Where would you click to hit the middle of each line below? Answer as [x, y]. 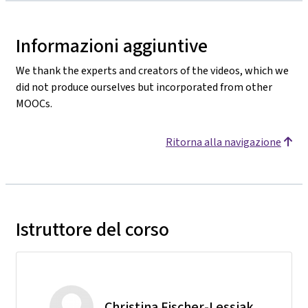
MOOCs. [34, 103]
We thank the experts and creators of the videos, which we [152, 70]
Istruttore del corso [92, 229]
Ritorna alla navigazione [223, 142]
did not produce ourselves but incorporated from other [144, 87]
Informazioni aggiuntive [112, 45]
